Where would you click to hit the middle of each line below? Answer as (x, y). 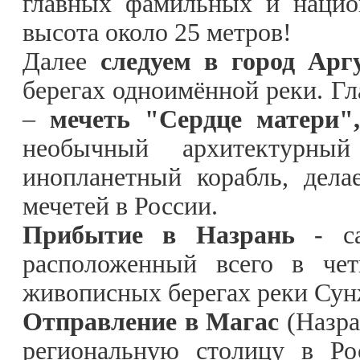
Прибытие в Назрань (159, 235)
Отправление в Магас (155, 321)
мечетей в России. (120, 206)
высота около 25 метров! (157, 32)
